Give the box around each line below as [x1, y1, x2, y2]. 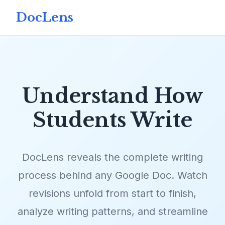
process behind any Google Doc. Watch [18, 169, 207, 181]
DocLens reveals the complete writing [22, 151, 203, 163]
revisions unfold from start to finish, [29, 187, 196, 199]
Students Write [33, 107, 192, 133]
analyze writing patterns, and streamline [17, 205, 208, 217]
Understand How [22, 83, 203, 108]
